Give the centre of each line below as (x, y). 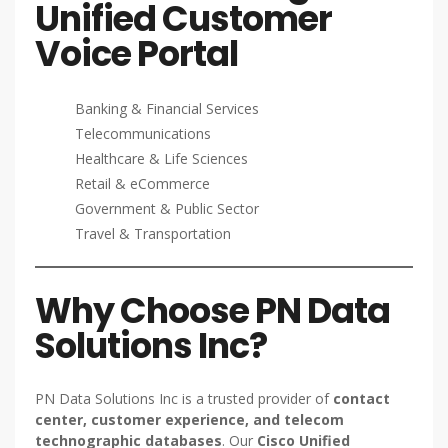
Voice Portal (136, 54)
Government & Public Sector (167, 209)
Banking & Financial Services (167, 109)
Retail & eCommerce (142, 184)
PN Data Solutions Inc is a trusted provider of (184, 399)
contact (361, 399)
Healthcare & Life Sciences (161, 159)
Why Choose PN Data (212, 311)
